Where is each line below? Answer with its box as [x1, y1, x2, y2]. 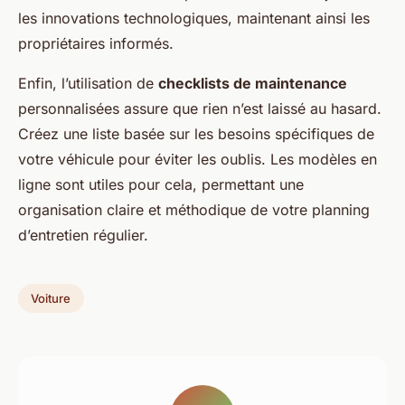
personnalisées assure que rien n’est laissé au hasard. [18, 99, 381, 118]
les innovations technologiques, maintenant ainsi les [18, 9, 370, 28]
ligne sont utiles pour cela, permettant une [18, 175, 304, 194]
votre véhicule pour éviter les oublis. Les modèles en [18, 150, 377, 169]
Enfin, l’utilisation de [18, 74, 158, 93]
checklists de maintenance [158, 74, 347, 93]
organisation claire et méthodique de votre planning [18, 201, 370, 220]
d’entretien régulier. [18, 226, 148, 245]
